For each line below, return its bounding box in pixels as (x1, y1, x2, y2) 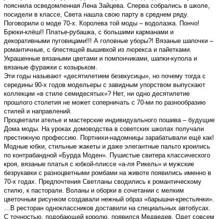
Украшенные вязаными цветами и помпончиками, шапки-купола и (4, 54, 197, 62)
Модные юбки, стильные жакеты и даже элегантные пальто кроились (4, 142, 210, 150)
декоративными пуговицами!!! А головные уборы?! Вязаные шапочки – (4, 37, 213, 44)
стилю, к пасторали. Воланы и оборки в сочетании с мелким (4, 186, 184, 194)
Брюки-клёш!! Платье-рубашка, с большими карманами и (4, 28, 174, 36)
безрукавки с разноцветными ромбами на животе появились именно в (4, 169, 211, 176)
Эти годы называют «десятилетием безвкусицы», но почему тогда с (4, 72, 206, 80)
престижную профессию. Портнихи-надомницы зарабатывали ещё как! (4, 133, 214, 141)
